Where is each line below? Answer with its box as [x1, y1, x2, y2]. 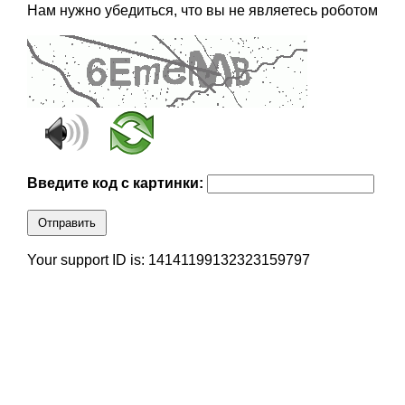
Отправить [37, 216, 96, 231]
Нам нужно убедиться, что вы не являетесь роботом [26, 3, 378, 19]
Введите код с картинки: [26, 175, 207, 192]
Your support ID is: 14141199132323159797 [26, 252, 310, 268]
